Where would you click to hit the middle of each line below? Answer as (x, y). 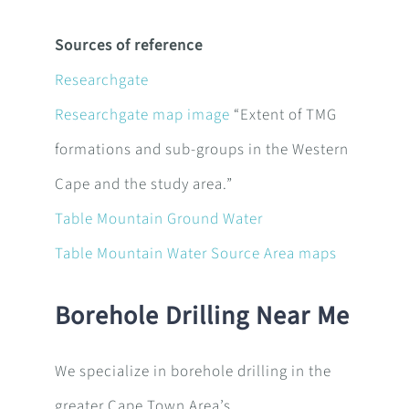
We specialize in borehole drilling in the (193, 372)
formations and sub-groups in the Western (201, 150)
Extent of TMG (288, 115)
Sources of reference (128, 46)
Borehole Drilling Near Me (202, 316)
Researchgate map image (142, 115)
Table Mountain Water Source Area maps (195, 254)
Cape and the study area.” (143, 185)
